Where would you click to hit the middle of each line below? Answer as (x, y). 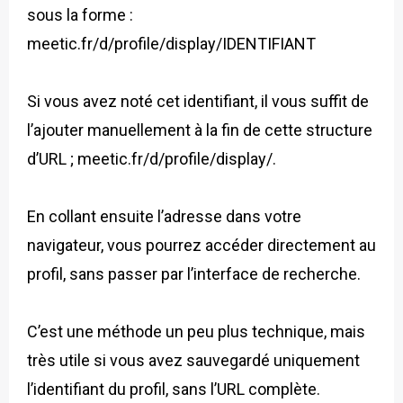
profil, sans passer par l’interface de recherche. (194, 274)
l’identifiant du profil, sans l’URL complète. (174, 390)
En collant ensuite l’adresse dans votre (164, 217)
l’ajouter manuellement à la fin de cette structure (200, 130)
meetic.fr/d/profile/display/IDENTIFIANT (171, 44)
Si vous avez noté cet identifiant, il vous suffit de (198, 102)
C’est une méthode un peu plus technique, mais (196, 332)
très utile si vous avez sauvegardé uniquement (193, 361)
